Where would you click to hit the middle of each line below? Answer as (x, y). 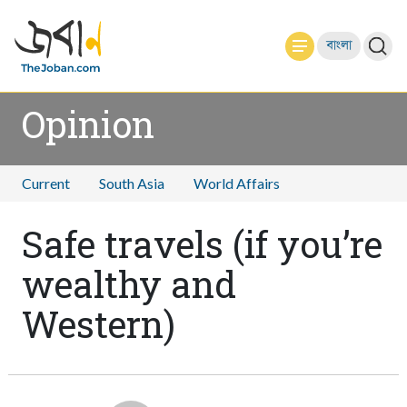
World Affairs (236, 183)
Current (45, 183)
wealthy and (129, 284)
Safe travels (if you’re (202, 244)
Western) (98, 324)
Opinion (88, 124)
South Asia (131, 183)
